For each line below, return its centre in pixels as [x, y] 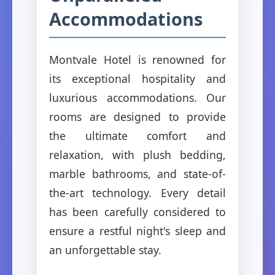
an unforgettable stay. [105, 250]
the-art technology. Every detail [137, 192]
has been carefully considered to [137, 211]
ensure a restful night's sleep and [137, 230]
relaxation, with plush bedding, [137, 154]
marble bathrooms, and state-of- [137, 173]
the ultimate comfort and [137, 135]
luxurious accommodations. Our [137, 97]
